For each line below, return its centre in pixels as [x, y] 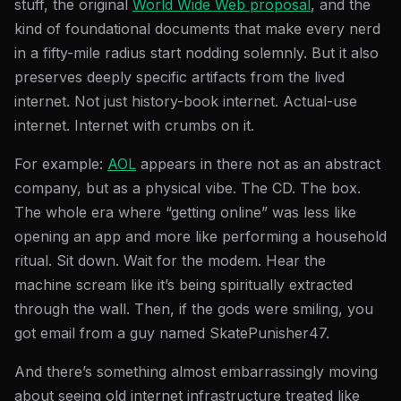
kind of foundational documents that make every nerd [197, 29]
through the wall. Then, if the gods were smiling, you [194, 309]
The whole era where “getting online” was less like [185, 212]
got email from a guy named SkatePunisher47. [172, 333]
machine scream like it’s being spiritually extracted [183, 285]
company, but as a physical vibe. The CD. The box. [188, 188]
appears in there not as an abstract [258, 164]
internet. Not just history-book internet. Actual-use [186, 101]
